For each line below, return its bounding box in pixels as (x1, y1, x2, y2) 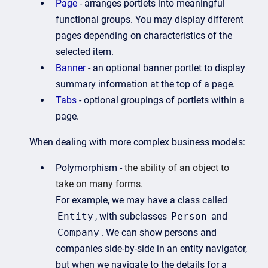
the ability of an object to (124, 162, 229, 174)
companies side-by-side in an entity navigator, (56, 243, 247, 255)
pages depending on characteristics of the (56, 30, 232, 42)
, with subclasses (95, 211, 169, 223)
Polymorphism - (56, 162, 124, 174)
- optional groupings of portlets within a (77, 95, 245, 106)
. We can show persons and (101, 227, 217, 239)
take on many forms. (56, 178, 143, 190)
